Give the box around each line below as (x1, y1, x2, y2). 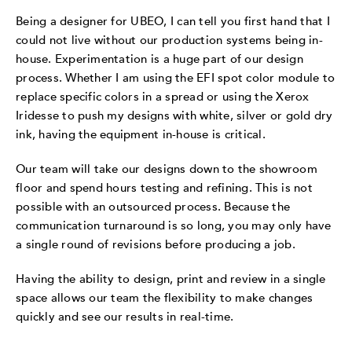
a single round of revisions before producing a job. (16, 236, 295, 253)
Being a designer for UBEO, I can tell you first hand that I (16, 13, 330, 30)
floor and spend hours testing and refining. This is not (16, 180, 313, 196)
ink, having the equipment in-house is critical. (16, 126, 266, 143)
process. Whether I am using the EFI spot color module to (16, 70, 335, 86)
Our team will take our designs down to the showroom (16, 161, 317, 178)
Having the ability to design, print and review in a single (16, 271, 326, 288)
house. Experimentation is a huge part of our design (16, 51, 303, 68)
